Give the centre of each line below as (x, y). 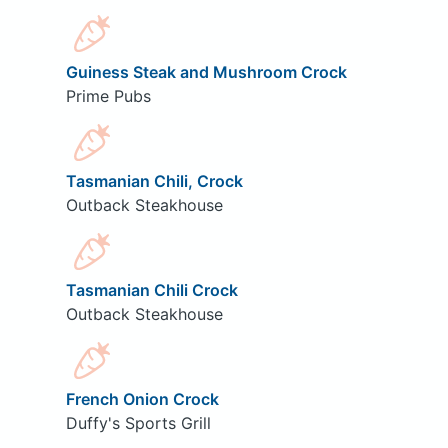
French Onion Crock (142, 398)
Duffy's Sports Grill (138, 422)
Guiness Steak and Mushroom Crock (206, 71)
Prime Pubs (108, 95)
